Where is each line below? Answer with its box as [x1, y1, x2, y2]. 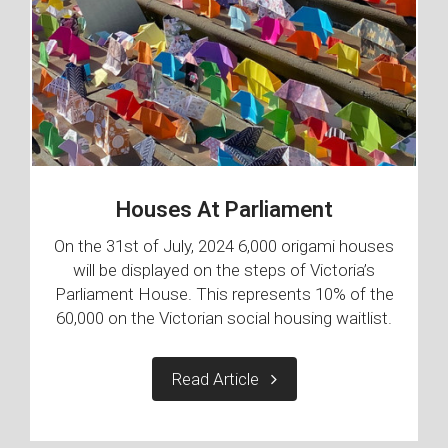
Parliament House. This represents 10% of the [54, 284, 394, 305]
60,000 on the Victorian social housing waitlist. [56, 308, 392, 329]
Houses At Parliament [115, 196, 333, 223]
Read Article [171, 369, 271, 390]
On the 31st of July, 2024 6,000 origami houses [54, 236, 394, 257]
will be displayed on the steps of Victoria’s [73, 260, 375, 281]
